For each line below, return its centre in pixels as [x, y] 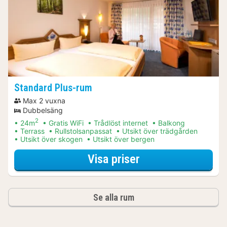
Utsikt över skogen [51, 139]
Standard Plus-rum [53, 88]
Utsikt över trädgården [160, 131]
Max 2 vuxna [44, 101]
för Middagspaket [182, 159]
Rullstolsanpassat [83, 131]
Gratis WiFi [66, 123]
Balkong [172, 123]
